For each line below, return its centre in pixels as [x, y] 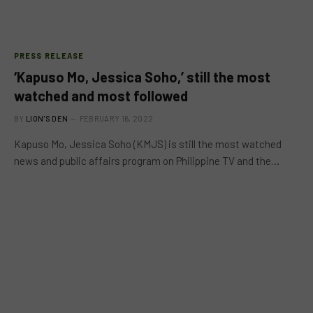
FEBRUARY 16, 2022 [116, 118]
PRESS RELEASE [49, 55]
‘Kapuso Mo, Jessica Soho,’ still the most [142, 77]
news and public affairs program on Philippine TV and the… [147, 160]
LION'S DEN [47, 118]
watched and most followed [101, 95]
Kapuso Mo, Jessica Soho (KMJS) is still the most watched [148, 144]
